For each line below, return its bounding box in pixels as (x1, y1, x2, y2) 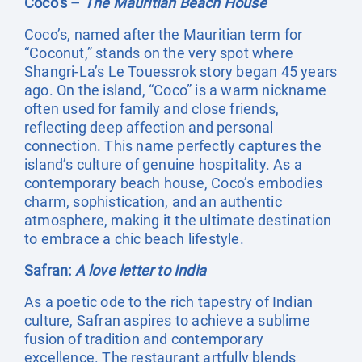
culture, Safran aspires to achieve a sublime (24, 312, 310, 329)
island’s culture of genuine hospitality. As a (24, 156, 303, 173)
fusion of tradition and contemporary (24, 330, 264, 347)
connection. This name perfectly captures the (24, 137, 322, 154)
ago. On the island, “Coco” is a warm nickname (24, 82, 327, 99)
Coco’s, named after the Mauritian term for (24, 26, 303, 43)
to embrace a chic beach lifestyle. (24, 230, 244, 247)
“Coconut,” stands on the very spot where (24, 44, 294, 61)
